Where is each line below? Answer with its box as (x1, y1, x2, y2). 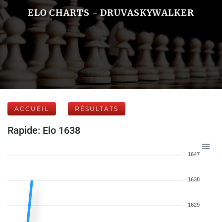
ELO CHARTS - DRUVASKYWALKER (27, 7, 194, 18)
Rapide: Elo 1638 (7, 124, 80, 136)
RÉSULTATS (75, 105, 118, 112)
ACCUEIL (14, 105, 49, 112)
